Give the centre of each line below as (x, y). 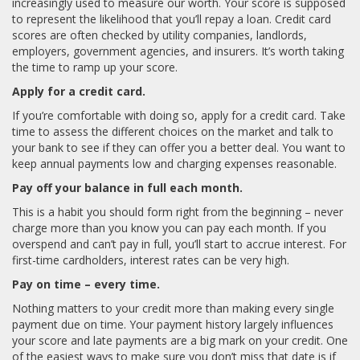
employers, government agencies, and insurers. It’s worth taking (178, 51)
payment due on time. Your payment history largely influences (173, 325)
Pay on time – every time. (86, 284)
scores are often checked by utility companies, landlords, (160, 35)
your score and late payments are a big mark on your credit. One (180, 341)
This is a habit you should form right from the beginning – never (178, 212)
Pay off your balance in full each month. (127, 188)
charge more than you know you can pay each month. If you (169, 228)
